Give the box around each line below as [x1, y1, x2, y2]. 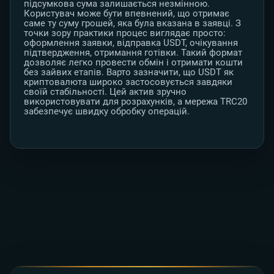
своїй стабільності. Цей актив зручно [24, 86, 187, 98]
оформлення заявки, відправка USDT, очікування [24, 37, 238, 49]
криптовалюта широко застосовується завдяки [24, 76, 232, 88]
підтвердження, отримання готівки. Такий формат [24, 47, 242, 59]
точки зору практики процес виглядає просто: [24, 28, 226, 39]
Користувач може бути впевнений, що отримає [24, 8, 229, 20]
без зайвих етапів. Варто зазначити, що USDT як [24, 67, 234, 78]
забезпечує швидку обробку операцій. [24, 106, 190, 117]
